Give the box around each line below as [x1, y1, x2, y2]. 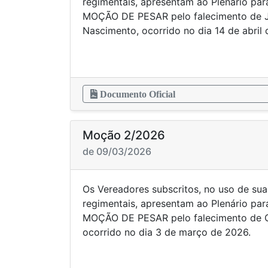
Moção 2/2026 [83, 128, 165, 142]
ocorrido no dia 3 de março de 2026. [83, 226, 251, 238]
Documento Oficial [98, 89, 175, 99]
